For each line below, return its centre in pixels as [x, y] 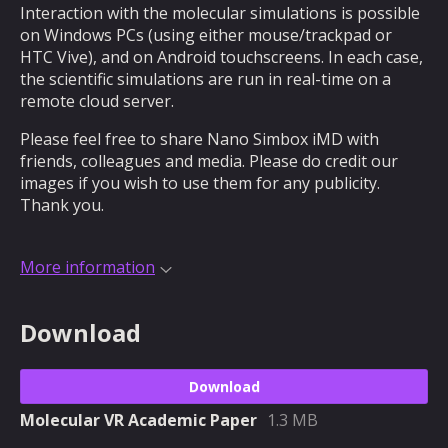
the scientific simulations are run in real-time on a [205, 79]
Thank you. [64, 205]
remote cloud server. [97, 101]
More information [87, 267]
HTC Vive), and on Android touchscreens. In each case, [221, 57]
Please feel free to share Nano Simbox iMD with [199, 139]
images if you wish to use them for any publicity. [200, 183]
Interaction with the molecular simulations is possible [220, 13]
